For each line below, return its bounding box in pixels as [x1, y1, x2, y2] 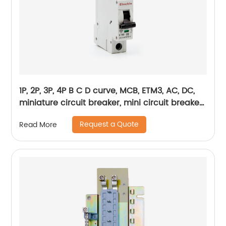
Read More [19, 119, 58, 131]
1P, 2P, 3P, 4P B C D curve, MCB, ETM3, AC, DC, [19, 84, 195, 97]
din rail [19, 108, 47, 122]
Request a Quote [80, 119, 139, 130]
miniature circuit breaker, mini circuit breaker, [19, 96, 204, 109]
